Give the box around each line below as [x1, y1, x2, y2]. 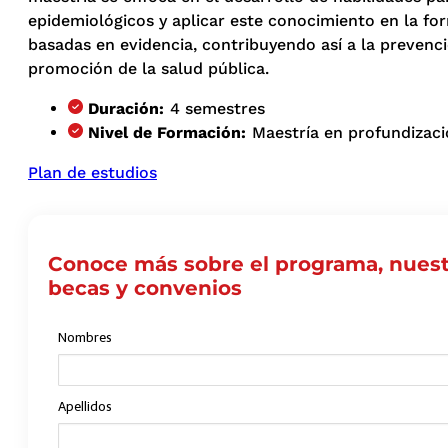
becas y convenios [48, 276, 242, 301]
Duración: [88, 99, 164, 119]
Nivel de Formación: [88, 123, 246, 143]
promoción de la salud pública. [28, 59, 269, 79]
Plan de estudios [28, 163, 157, 183]
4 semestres [170, 99, 265, 119]
